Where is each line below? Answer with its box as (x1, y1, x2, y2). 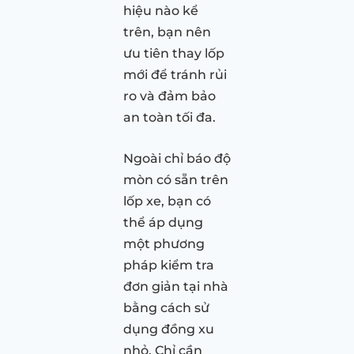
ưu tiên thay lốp (123, 45, 224, 61)
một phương (123, 235, 205, 251)
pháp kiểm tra (123, 257, 214, 273)
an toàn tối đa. (123, 109, 216, 125)
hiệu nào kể (123, 2, 198, 18)
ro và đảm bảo (123, 88, 216, 104)
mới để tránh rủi (123, 66, 227, 82)
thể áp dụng (123, 214, 203, 230)
